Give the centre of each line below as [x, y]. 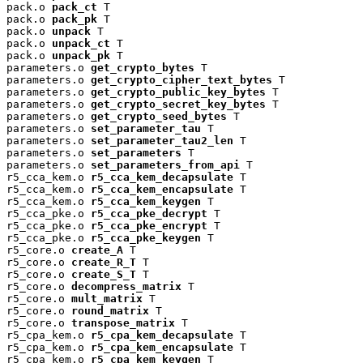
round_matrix [110, 310]
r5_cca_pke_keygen [146, 237]
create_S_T [104, 274]
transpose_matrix [123, 322]
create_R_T [104, 262]
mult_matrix [107, 298]
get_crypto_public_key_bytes [178, 92]
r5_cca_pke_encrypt [149, 225]
